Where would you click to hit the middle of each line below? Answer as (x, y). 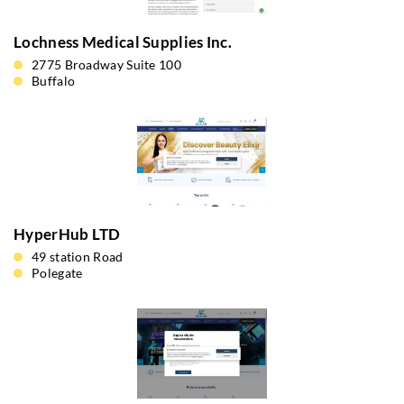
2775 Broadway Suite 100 (106, 64)
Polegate (57, 273)
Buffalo (54, 81)
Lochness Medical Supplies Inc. (123, 42)
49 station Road (78, 257)
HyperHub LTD (67, 234)
